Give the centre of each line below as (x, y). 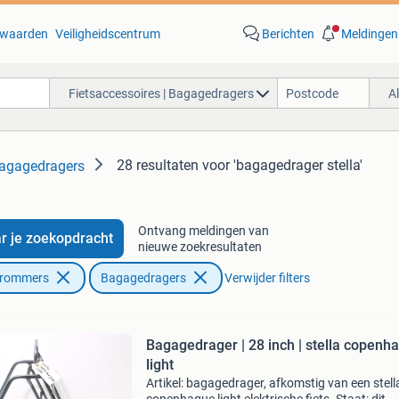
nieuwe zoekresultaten (199, 247)
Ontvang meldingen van (203, 231)
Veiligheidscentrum (107, 34)
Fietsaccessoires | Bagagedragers (161, 93)
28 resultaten (158, 165)
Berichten (288, 34)
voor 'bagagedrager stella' (282, 165)
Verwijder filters (267, 278)
